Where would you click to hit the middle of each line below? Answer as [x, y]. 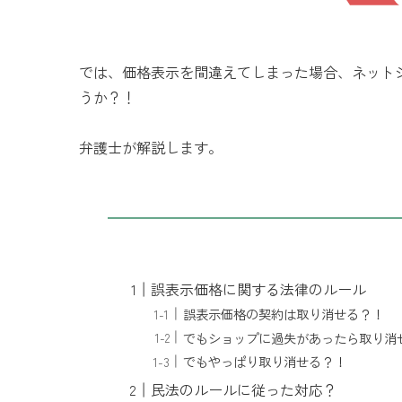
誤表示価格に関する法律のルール [259, 288]
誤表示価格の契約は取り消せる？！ [284, 314]
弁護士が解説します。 [151, 148]
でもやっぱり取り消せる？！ [265, 362]
